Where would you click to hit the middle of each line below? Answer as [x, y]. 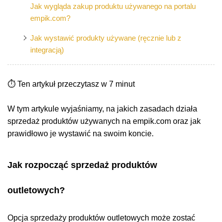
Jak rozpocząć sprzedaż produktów [82, 165]
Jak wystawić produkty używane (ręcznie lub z [106, 38]
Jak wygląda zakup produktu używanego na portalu [113, 6]
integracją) [47, 50]
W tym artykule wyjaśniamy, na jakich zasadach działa [102, 109]
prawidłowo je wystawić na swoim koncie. [82, 133]
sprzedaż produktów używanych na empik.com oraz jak [104, 121]
